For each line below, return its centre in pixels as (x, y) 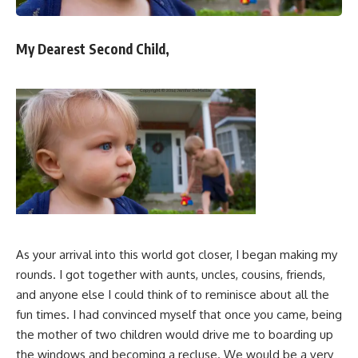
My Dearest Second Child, (93, 49)
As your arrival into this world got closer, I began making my (177, 254)
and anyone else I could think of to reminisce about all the (173, 294)
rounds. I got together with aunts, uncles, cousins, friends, (171, 274)
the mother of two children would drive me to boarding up (175, 334)
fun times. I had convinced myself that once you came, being (179, 314)
